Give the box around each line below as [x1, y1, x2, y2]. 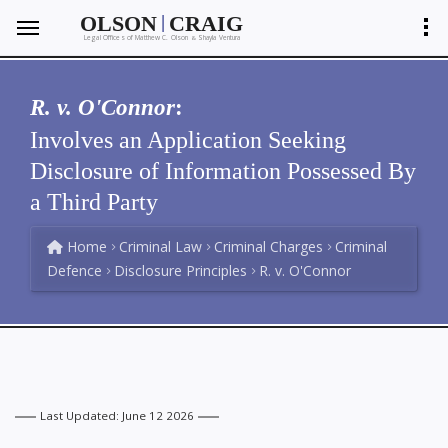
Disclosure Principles [114, 261, 247, 280]
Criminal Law [119, 237, 202, 256]
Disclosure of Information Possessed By [30, 158, 416, 184]
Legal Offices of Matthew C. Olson [84, 33, 191, 43]
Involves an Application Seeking [30, 127, 346, 153]
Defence [47, 261, 102, 280]
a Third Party [30, 189, 158, 215]
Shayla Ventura [195, 33, 241, 43]
